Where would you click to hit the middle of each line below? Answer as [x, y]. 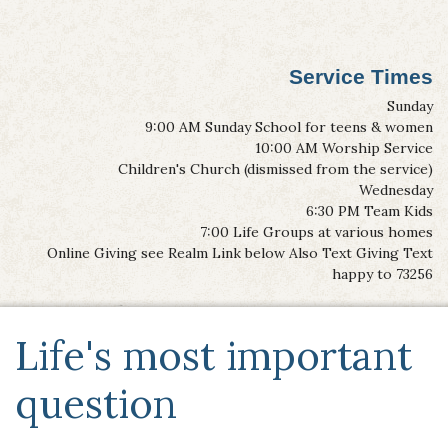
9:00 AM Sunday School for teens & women [289, 126]
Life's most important [213, 355]
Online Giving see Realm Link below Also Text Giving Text [240, 252]
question [96, 403]
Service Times [361, 76]
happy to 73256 [382, 273]
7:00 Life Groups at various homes [316, 231]
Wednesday [396, 189]
